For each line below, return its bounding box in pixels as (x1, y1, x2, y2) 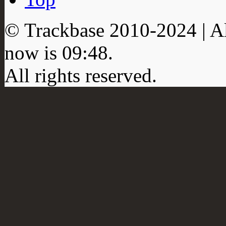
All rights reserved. (5, 64, 157, 86)
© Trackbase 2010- (5, 19, 156, 41)
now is (5, 41, 62, 64)
